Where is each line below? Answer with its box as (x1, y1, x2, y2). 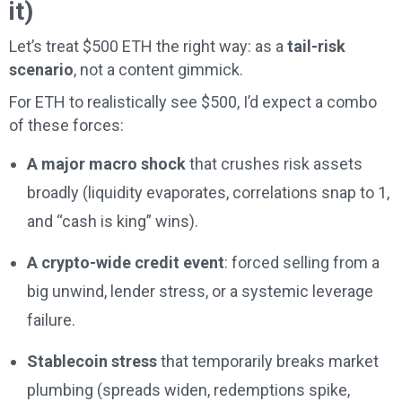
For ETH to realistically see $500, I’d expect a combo (9, 92, 377, 111)
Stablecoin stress (27, 351, 157, 371)
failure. (27, 310, 75, 329)
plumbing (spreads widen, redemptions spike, (27, 380, 350, 399)
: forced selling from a (224, 252, 380, 272)
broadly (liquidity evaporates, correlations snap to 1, (27, 182, 389, 202)
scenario (9, 59, 74, 79)
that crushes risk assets (186, 153, 363, 173)
